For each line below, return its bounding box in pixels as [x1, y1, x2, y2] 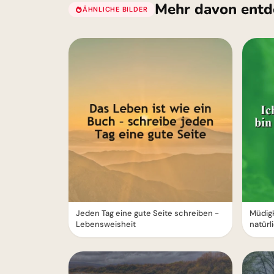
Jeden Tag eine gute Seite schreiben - [76, 208, 219, 218]
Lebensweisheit [76, 219, 136, 229]
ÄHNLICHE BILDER [82, 4, 148, 13]
